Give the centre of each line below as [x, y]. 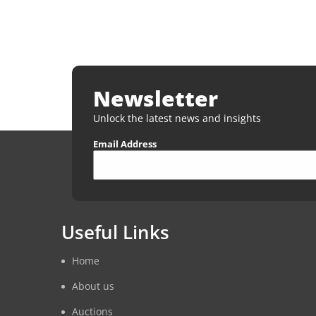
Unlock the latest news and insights [177, 118]
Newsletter [156, 98]
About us [93, 286]
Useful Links [115, 232]
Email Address [125, 144]
